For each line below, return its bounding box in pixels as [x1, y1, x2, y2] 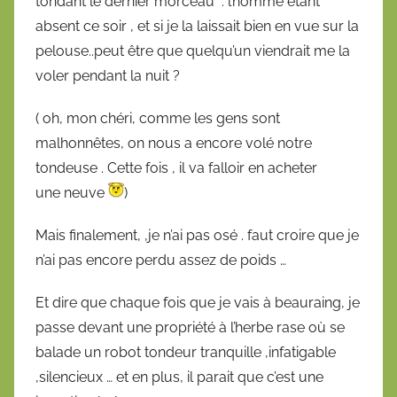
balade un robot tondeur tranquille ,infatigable [35, 344, 336, 362]
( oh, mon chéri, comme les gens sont [35, 110, 280, 128]
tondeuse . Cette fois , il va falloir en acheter [35, 160, 317, 177]
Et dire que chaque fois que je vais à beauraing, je [35, 294, 360, 312]
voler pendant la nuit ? [35, 67, 183, 85]
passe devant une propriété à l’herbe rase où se [35, 319, 345, 337]
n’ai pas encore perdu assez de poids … [35, 252, 286, 269]
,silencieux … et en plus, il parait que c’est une [35, 369, 323, 386]
